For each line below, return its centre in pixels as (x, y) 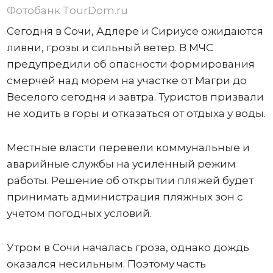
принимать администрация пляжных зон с (125, 197)
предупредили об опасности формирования (130, 64)
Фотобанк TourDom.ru (67, 11)
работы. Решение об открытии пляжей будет (130, 181)
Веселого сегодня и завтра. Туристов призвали (135, 97)
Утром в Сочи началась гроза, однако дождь (128, 248)
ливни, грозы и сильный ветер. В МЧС (110, 48)
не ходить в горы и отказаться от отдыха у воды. (136, 114)
